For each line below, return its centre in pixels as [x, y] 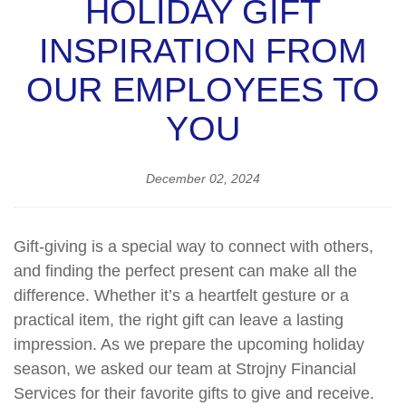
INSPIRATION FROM [203, 51]
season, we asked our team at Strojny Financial [185, 369]
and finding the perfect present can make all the [185, 271]
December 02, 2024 [203, 179]
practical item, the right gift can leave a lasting [179, 320]
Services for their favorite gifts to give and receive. [194, 394]
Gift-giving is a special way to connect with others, [193, 247]
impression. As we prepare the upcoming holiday [189, 345]
